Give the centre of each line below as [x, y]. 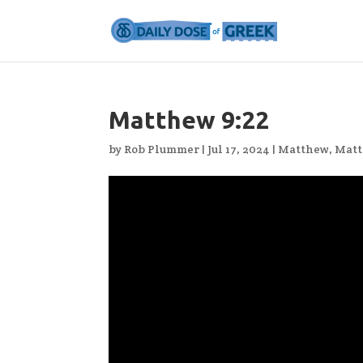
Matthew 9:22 [189, 120]
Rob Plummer [162, 149]
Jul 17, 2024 [239, 149]
